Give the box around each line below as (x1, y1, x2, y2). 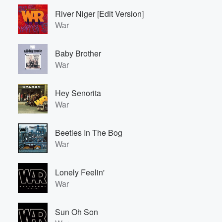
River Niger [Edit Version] (55, 8, 144, 19)
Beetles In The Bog (55, 127, 122, 138)
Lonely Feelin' (55, 166, 105, 178)
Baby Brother (55, 48, 101, 59)
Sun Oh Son (55, 206, 98, 218)
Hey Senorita (55, 87, 101, 99)
